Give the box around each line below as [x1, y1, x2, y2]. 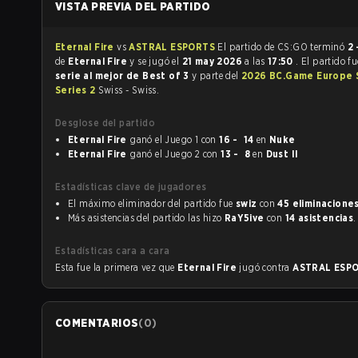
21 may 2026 [181, 55, 245, 67]
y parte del [192, 70, 241, 82]
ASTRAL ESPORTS [129, 41, 218, 53]
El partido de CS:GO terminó [310, 41, 348, 53]
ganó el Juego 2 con [202, 148, 221, 160]
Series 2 [55, 84, 98, 96]
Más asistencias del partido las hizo [68, 212, 225, 224]
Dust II [265, 148, 299, 160]
